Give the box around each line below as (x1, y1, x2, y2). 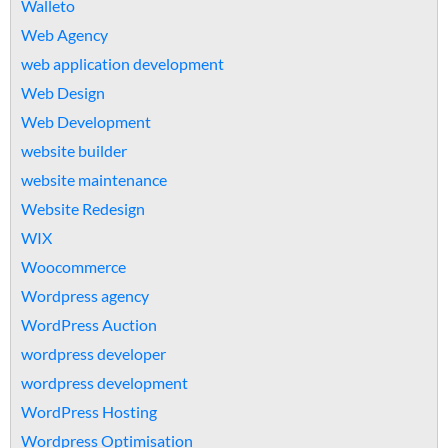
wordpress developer (21, 344, 166, 363)
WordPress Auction (21, 315, 157, 334)
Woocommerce (21, 257, 126, 276)
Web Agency (21, 25, 108, 44)
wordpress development (21, 373, 188, 392)
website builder (21, 141, 127, 160)
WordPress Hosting (21, 402, 157, 421)
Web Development (21, 112, 151, 131)
